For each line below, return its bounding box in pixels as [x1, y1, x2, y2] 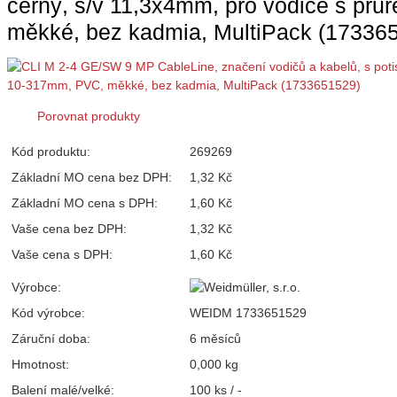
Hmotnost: [12, 356, 69, 371]
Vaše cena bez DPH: [12, 221, 127, 236]
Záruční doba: [12, 331, 90, 346]
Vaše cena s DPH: [12, 246, 113, 261]
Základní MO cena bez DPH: [12, 169, 172, 184]
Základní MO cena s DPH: [12, 195, 158, 210]
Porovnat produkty [37, 108, 140, 123]
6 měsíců [190, 331, 241, 346]
